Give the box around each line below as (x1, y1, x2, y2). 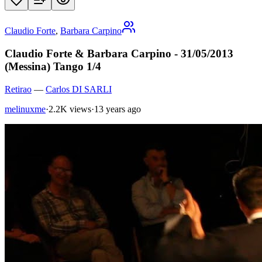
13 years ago (94, 104, 141, 114)
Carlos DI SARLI (46, 84, 112, 94)
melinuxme (5, 104, 46, 114)
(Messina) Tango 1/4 (5, 60, 101, 73)
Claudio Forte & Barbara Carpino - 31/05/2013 (5, 47, 233, 60)
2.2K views (49, 104, 91, 114)
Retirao (5, 84, 32, 94)
